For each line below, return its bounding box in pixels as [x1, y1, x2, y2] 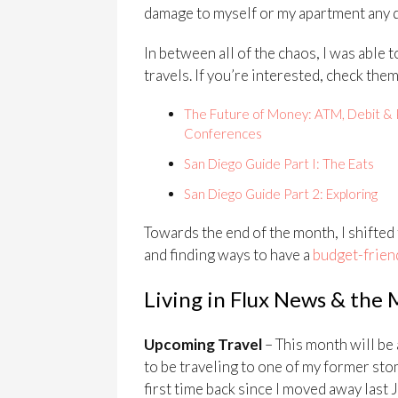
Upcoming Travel [144, 334, 262, 354]
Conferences [184, 124, 262, 141]
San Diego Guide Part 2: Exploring [184, 185, 378, 202]
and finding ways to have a [144, 244, 313, 264]
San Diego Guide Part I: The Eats [184, 155, 374, 171]
